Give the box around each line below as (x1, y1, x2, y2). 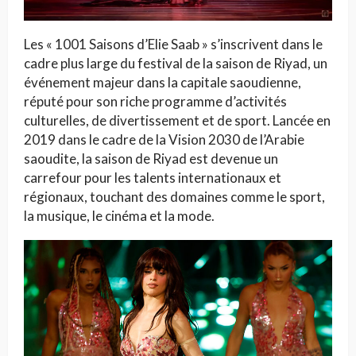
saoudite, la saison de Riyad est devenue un (24, 149, 278, 167)
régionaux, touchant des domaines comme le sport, (24, 188, 325, 205)
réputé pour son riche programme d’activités (24, 92, 287, 110)
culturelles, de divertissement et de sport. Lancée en (24, 111, 331, 129)
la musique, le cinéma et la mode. (24, 207, 215, 224)
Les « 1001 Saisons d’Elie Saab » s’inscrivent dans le (24, 35, 323, 52)
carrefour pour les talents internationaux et (24, 168, 281, 186)
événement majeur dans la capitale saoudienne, (24, 73, 301, 91)
